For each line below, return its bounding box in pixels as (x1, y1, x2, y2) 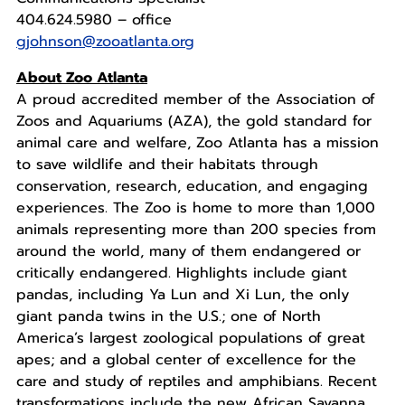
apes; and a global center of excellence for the (15, 349, 356, 372)
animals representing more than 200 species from (15, 219, 376, 241)
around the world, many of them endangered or (15, 240, 361, 263)
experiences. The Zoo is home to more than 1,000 (15, 197, 375, 220)
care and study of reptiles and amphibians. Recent (15, 371, 377, 393)
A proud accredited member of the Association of (15, 89, 375, 111)
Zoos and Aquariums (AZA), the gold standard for (15, 110, 372, 133)
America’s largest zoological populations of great (15, 327, 365, 350)
